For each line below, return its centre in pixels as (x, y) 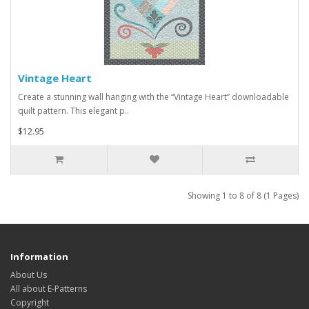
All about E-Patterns (49, 289)
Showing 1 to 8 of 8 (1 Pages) (243, 196)
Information (39, 257)
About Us (29, 275)
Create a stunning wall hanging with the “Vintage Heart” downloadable (153, 97)
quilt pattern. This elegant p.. (73, 111)
